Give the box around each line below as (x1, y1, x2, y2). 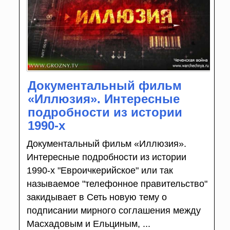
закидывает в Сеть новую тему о (26, 192, 167, 203)
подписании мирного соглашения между (26, 205, 201, 216)
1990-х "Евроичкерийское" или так (26, 165, 173, 176)
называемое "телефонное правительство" (26, 179, 207, 189)
